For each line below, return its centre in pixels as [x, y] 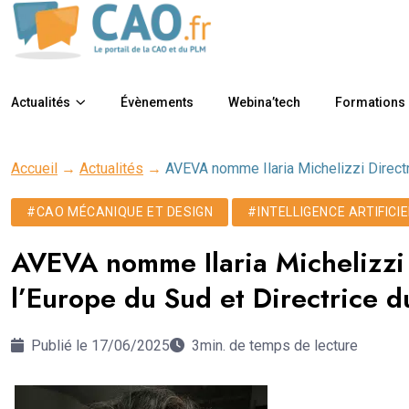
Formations [370, 102]
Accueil [34, 168]
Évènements [157, 102]
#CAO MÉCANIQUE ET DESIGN [120, 211]
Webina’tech [264, 102]
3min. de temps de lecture [275, 345]
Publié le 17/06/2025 [99, 345]
